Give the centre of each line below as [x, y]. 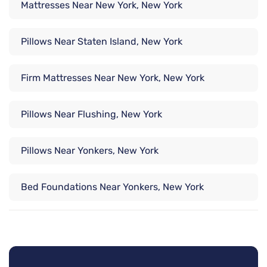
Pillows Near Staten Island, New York [102, 42]
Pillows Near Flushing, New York [91, 114]
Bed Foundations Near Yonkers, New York [112, 187]
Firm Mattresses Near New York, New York [113, 78]
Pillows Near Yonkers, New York [90, 151]
